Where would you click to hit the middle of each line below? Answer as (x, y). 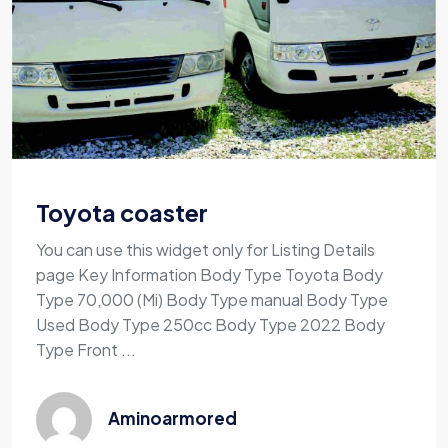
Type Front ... (86, 350)
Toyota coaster (122, 213)
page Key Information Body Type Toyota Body (209, 275)
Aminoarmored (172, 418)
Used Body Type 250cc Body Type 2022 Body (210, 325)
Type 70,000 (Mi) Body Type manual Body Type (212, 300)
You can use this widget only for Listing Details (205, 250)
